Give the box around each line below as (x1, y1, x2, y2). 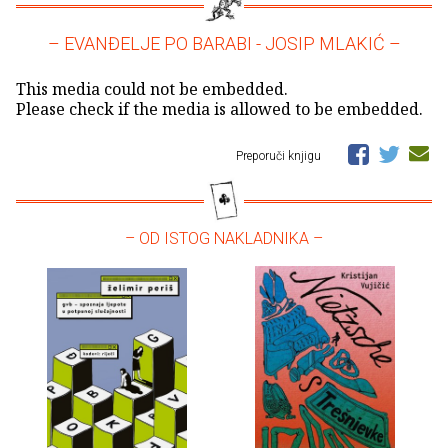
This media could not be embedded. (16, 78, 288, 101)
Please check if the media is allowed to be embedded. (16, 98, 423, 121)
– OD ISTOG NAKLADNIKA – (125, 229, 323, 249)
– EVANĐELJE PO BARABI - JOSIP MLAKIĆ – (47, 33, 401, 55)
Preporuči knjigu (236, 149, 324, 164)
